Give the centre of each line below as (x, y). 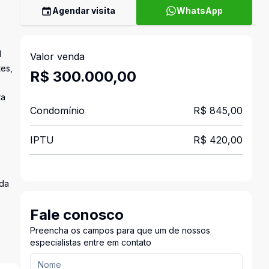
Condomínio (57, 110)
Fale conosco (77, 215)
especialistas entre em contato (90, 242)
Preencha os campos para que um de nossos (120, 230)
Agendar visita (84, 11)
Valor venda (57, 56)
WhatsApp (199, 11)
